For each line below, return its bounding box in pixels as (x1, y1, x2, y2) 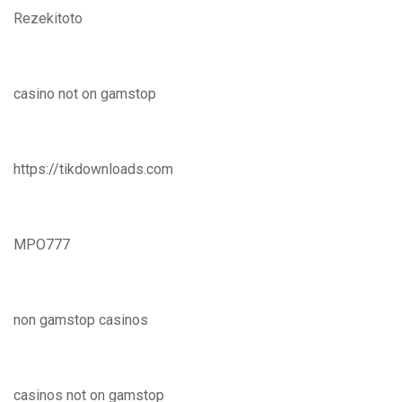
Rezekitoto (13, 10, 83, 27)
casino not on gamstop (13, 85, 156, 102)
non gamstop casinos (13, 311, 148, 328)
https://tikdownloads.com (13, 161, 173, 178)
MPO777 (13, 236, 70, 253)
